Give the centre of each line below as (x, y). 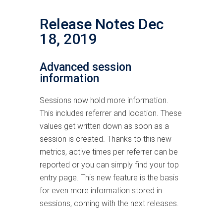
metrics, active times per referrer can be (109, 152)
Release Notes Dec (102, 24)
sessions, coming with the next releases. (109, 203)
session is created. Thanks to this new (106, 139)
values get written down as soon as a (104, 126)
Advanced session (85, 67)
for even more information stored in (101, 190)
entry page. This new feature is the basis (109, 177)
